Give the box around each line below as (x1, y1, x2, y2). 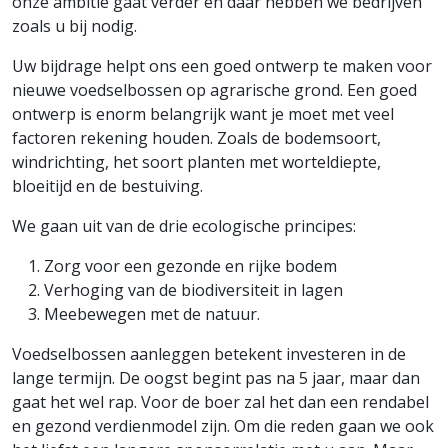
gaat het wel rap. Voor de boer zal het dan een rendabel (12, 391, 429, 413)
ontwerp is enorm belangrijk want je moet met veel (12, 103, 394, 125)
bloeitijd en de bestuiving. (12, 175, 203, 197)
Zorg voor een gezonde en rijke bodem (44, 255, 337, 277)
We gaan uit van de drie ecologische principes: (12, 215, 360, 237)
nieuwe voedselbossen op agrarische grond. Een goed (12, 79, 417, 101)
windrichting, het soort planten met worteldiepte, (12, 151, 381, 173)
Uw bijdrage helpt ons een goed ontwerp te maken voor (12, 55, 432, 77)
